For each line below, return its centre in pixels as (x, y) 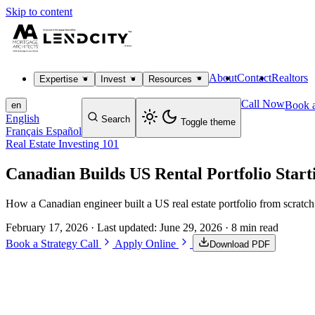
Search (116, 119)
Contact (254, 78)
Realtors (290, 78)
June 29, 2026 (191, 227)
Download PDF (240, 244)
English (22, 118)
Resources (172, 79)
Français (24, 131)
